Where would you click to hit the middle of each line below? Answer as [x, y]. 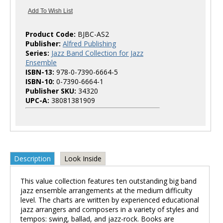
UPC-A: [37, 100]
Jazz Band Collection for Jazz [97, 53]
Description [32, 159]
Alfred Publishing [89, 44]
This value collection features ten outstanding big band [109, 181]
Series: [37, 53]
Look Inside [83, 159]
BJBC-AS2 [93, 34]
